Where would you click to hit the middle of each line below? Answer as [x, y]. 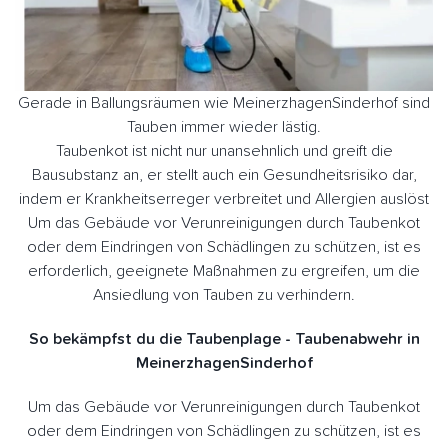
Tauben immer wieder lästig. [224, 126]
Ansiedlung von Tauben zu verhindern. [224, 294]
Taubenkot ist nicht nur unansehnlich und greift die [224, 150]
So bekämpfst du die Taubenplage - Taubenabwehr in [224, 338]
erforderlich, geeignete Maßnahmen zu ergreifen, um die [224, 270]
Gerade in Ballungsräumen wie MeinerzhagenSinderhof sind [224, 102]
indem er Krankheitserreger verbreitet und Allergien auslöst [224, 198]
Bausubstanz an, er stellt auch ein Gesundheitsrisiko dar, [224, 174]
